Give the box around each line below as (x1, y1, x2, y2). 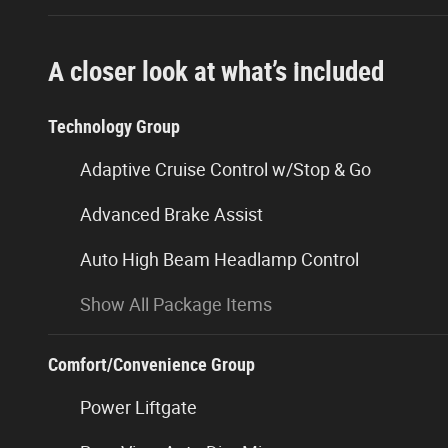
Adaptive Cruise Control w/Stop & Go (80, 158, 371, 180)
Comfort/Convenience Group (48, 353, 255, 375)
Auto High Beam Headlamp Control (80, 248, 359, 270)
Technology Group (48, 115, 180, 137)
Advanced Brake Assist (80, 203, 263, 225)
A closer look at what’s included (48, 55, 384, 88)
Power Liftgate (80, 396, 197, 418)
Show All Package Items (80, 293, 272, 315)
